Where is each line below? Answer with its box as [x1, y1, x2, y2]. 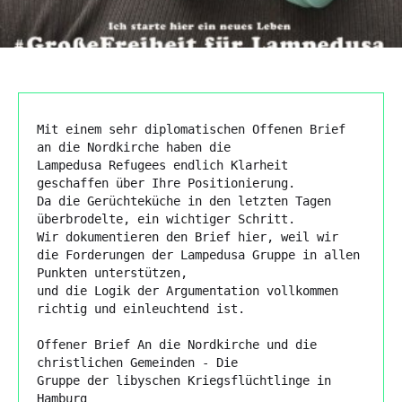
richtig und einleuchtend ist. [37, 301, 252, 316]
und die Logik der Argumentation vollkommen [37, 283, 338, 298]
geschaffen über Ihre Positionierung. [37, 175, 302, 190]
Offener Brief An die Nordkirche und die [37, 336, 317, 352]
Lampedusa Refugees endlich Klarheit [37, 157, 288, 172]
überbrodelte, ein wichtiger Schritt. [37, 211, 295, 226]
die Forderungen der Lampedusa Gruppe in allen [37, 247, 360, 262]
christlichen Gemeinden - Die [37, 354, 238, 370]
